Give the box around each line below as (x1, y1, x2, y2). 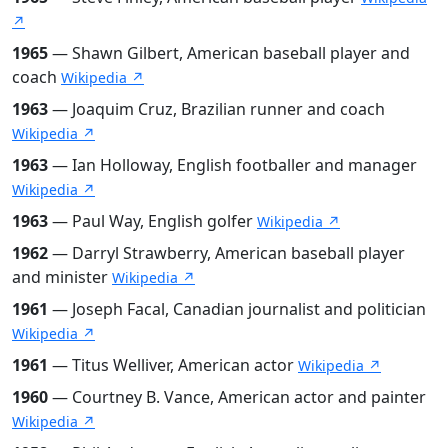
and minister (12, 265, 112, 288)
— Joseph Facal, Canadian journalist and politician (48, 297, 426, 320)
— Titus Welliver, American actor (48, 353, 298, 376)
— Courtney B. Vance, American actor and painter (48, 385, 426, 408)
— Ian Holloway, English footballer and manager (48, 153, 417, 176)
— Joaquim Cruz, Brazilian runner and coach (48, 97, 385, 120)
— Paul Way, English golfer (48, 209, 257, 232)
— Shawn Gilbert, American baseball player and (48, 41, 410, 64)
